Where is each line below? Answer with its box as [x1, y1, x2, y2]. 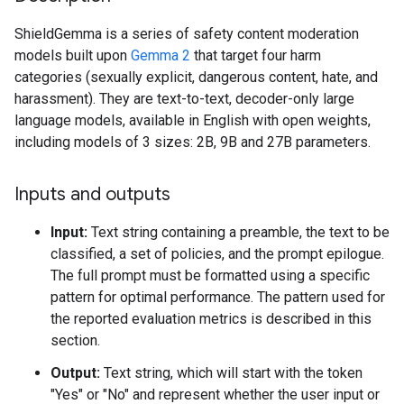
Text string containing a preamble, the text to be [87, 224, 390, 241]
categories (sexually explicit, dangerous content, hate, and [14, 69, 378, 86]
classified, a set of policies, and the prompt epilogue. [50, 245, 384, 262]
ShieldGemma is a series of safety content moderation [14, 25, 359, 42]
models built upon [14, 47, 131, 64]
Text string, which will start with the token [100, 364, 363, 381]
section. [50, 332, 100, 349]
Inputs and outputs [14, 183, 170, 206]
